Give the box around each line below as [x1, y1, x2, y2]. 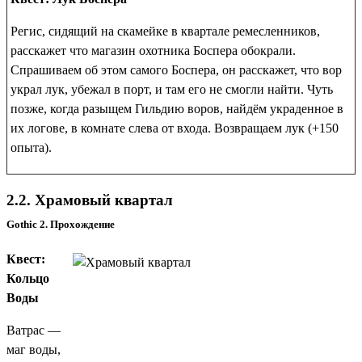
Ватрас [6, 323, 44, 338]
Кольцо [6, 271, 49, 286]
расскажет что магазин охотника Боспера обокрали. [11, 43, 296, 57]
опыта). [11, 140, 52, 154]
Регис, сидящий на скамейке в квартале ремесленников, [11, 23, 320, 38]
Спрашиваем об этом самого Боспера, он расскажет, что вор [11, 62, 342, 77]
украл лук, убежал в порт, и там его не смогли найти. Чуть [11, 82, 333, 96]
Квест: [6, 252, 45, 267]
